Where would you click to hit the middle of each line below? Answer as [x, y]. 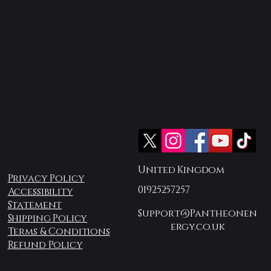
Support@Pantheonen [198, 213]
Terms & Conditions [59, 231]
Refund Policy [45, 245]
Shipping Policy [47, 218]
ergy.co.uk [198, 227]
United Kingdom [181, 170]
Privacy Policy [46, 178]
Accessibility [40, 191]
